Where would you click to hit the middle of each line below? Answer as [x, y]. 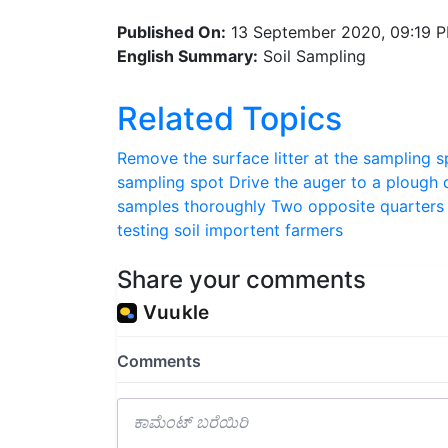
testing [143, 229]
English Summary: [187, 55]
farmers [314, 229]
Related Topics [229, 118]
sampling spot [170, 181]
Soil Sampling [312, 55]
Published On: [171, 31]
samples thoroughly [191, 205]
